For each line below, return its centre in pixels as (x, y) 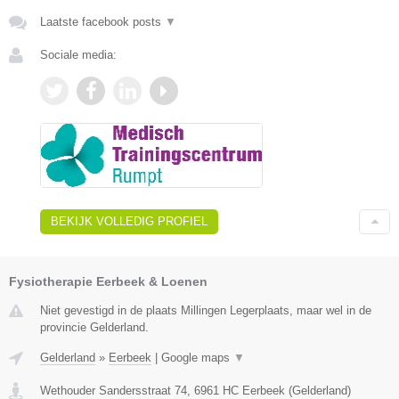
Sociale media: (78, 55)
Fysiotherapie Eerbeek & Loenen (108, 281)
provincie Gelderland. (94, 327)
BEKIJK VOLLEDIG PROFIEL (129, 221)
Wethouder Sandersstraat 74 (114, 390)
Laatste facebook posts (102, 22)
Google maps (197, 357)
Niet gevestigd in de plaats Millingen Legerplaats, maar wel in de (206, 310)
